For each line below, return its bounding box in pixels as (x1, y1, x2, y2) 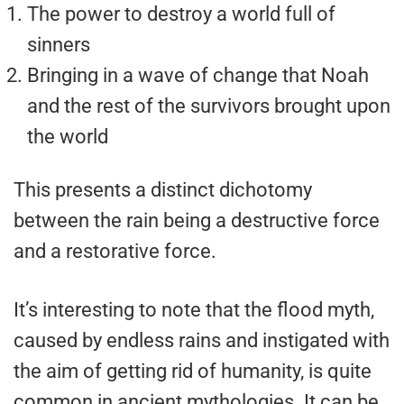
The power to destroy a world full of (27, 2, 335, 25)
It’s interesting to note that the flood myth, (14, 298, 374, 321)
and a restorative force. (14, 239, 216, 262)
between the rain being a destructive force (14, 208, 380, 232)
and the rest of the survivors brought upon (27, 94, 390, 117)
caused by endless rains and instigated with (14, 328, 390, 352)
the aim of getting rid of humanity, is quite (14, 359, 372, 382)
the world (27, 124, 108, 148)
